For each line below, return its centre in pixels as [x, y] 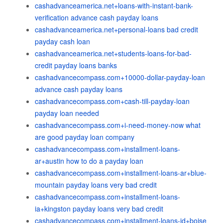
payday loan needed [67, 113]
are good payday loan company [85, 137]
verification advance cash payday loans [97, 17]
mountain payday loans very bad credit [96, 185]
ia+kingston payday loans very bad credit [99, 209]
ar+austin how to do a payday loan [89, 161]
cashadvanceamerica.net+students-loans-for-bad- [113, 53]
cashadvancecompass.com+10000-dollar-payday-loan [120, 77]
